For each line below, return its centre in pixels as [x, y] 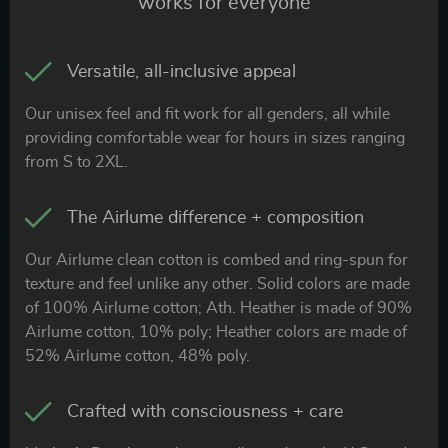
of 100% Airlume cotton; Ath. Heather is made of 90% [218, 307]
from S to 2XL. [76, 161]
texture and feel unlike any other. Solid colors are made [217, 283]
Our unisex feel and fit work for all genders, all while [207, 113]
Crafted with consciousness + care [205, 411]
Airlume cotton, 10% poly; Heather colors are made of [216, 331]
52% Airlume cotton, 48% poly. [137, 355]
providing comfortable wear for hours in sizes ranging [215, 137]
